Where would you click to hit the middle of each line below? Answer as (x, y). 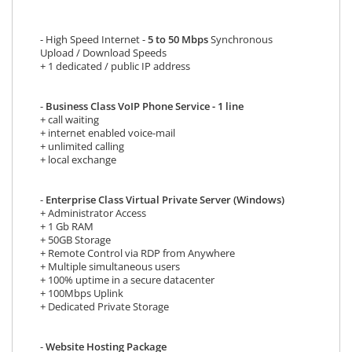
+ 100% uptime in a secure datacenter (127, 280)
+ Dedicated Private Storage (104, 307)
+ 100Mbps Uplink (82, 293)
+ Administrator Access (93, 213)
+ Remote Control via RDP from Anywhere (137, 253)
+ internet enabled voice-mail (108, 133)
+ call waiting (70, 120)
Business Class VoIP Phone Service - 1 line (145, 106)
